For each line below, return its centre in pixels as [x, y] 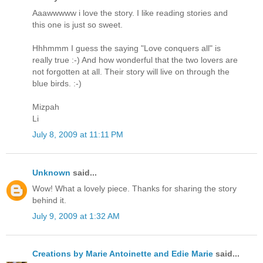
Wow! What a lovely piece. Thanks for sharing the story [134, 188]
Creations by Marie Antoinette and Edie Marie [123, 254]
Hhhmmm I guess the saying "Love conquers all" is [127, 48]
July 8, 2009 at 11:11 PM [78, 135]
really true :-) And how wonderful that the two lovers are [135, 60]
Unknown [51, 172]
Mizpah [46, 107]
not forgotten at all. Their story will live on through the [131, 72]
